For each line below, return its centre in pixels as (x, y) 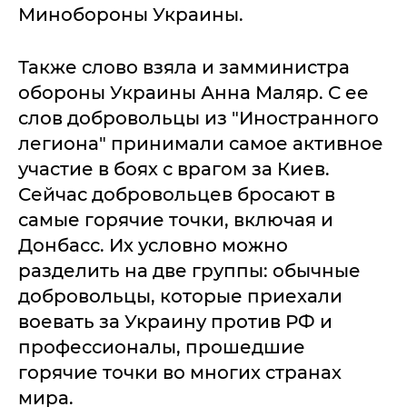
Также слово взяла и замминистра (184, 67)
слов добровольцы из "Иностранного (199, 118)
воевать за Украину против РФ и (175, 322)
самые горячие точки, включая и (176, 220)
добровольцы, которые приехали (180, 296)
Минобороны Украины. (131, 15)
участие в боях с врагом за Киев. (174, 169)
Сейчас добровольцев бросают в (177, 194)
